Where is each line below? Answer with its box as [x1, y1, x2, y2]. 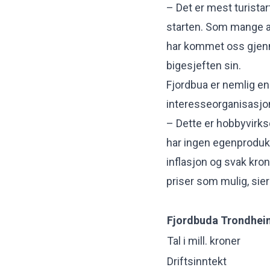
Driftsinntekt [167, 254, 227, 268]
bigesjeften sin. [166, 58, 241, 72]
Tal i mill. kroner [167, 234, 240, 247]
